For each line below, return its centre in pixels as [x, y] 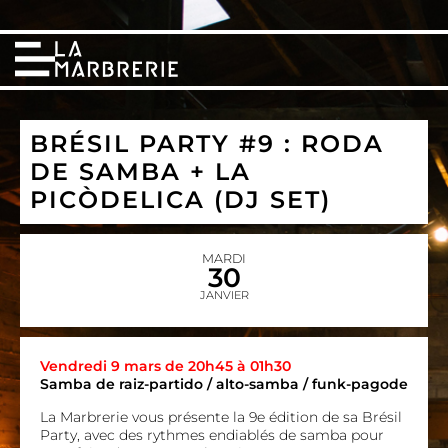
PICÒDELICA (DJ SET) [180, 199]
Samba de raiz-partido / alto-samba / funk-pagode [224, 384]
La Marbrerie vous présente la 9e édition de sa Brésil [221, 417]
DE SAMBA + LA [140, 171]
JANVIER [224, 295]
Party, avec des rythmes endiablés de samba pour [212, 435]
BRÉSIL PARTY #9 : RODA [207, 143]
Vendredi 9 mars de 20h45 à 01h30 [165, 366]
